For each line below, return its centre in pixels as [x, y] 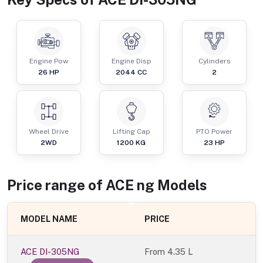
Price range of [56, 185]
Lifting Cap [131, 132]
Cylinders [214, 61]
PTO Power [215, 132]
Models [181, 185]
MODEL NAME [49, 219]
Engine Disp [131, 61]
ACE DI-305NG [50, 252]
